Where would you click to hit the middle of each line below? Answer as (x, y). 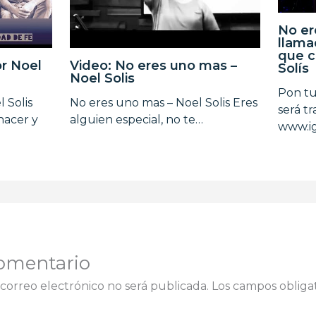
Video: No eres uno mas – (153, 66)
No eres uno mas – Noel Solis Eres (164, 103)
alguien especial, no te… (136, 120)
